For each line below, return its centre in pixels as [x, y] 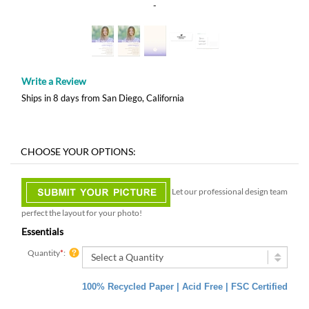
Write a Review [54, 81]
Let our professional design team [229, 192]
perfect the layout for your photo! [82, 213]
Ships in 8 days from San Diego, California [103, 98]
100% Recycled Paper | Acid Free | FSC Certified [185, 287]
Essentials [42, 232]
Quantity [43, 253]
